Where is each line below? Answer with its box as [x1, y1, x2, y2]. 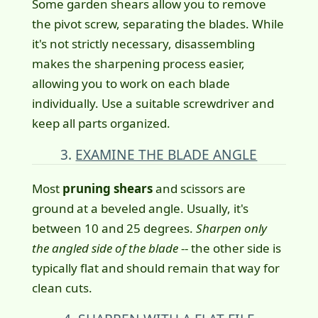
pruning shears [62, 180, 153, 197]
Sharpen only [195, 220, 267, 237]
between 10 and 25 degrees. [31, 220, 196, 237]
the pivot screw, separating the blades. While [31, 16, 284, 33]
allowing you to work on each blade [31, 75, 230, 92]
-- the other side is [177, 240, 281, 257]
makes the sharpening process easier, [31, 55, 245, 72]
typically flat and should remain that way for [31, 260, 280, 277]
